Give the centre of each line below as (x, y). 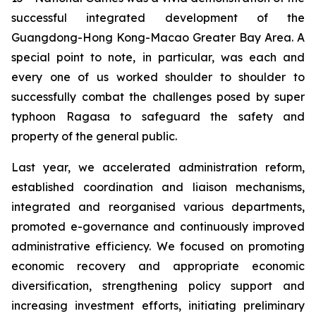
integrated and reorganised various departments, (158, 207)
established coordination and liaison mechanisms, (158, 187)
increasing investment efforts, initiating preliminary (158, 305)
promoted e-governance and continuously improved (158, 226)
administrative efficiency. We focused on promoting (158, 246)
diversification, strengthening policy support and (158, 286)
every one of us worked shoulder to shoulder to (158, 77)
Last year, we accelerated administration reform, (158, 167)
